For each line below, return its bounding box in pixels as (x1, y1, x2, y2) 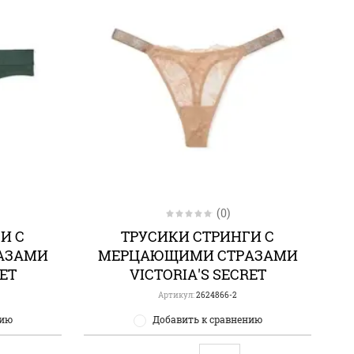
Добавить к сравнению (152, 313, 262, 326)
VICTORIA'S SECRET (129, 265, 266, 284)
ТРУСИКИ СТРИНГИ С (121, 227, 275, 247)
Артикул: (158, 290, 195, 301)
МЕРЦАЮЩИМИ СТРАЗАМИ (97, 246, 298, 265)
